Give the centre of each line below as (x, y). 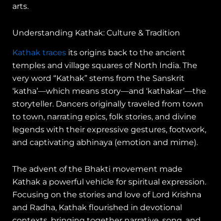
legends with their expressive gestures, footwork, (109, 130)
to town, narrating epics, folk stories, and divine (104, 117)
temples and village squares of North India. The (105, 66)
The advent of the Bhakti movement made (97, 169)
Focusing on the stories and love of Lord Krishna (107, 195)
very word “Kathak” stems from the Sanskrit (98, 78)
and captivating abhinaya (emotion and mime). (105, 143)
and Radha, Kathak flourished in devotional (97, 208)
